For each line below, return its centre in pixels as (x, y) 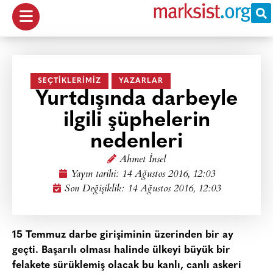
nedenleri (136, 142)
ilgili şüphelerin (136, 121)
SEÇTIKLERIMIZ (69, 81)
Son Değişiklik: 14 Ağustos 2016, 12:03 (143, 189)
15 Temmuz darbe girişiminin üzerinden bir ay (123, 235)
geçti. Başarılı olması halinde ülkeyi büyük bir (121, 250)
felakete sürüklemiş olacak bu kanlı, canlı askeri (127, 265)
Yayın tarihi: (96, 175)
